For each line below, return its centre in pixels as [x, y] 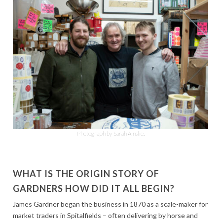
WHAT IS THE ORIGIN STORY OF [86, 173]
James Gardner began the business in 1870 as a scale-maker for [110, 204]
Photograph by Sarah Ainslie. [110, 133]
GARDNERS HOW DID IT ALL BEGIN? [94, 188]
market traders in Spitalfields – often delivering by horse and [105, 215]
